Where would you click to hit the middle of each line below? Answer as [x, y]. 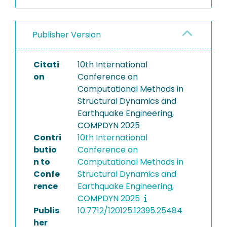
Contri [47, 138]
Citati [46, 65]
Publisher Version [67, 35]
